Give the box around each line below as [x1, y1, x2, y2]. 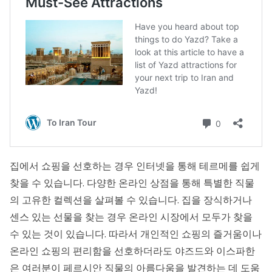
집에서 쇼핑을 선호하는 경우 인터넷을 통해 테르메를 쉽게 [10, 159, 260, 174]
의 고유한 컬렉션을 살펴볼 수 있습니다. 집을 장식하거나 [10, 193, 252, 208]
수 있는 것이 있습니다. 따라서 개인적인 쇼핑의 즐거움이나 [10, 227, 262, 242]
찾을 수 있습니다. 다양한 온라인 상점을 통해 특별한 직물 [10, 176, 254, 191]
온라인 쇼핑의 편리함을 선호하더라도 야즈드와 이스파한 [10, 244, 255, 259]
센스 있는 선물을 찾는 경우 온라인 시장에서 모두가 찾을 [10, 210, 253, 225]
